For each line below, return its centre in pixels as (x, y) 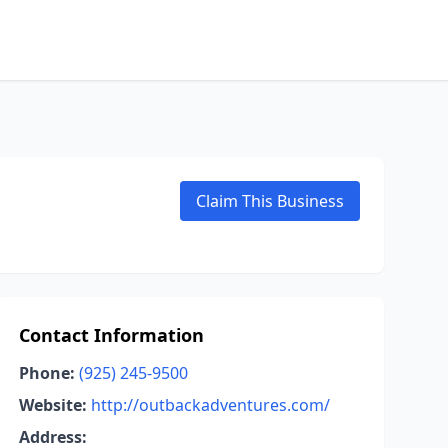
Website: (52, 405)
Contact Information (111, 335)
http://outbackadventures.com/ (210, 405)
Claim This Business (270, 201)
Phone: (46, 373)
